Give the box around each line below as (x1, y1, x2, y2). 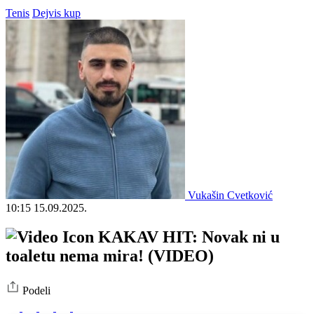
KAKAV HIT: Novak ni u (94, 228, 280, 247)
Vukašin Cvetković (188, 189, 273, 201)
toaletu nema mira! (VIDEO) (6, 247, 214, 266)
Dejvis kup (32, 6, 81, 19)
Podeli (22, 285, 50, 297)
